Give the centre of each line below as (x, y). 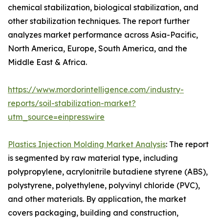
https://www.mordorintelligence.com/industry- (96, 90)
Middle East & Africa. (47, 62)
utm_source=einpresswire (56, 117)
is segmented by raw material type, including (93, 158)
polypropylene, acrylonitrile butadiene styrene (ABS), (108, 172)
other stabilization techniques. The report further (99, 21)
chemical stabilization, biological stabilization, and (103, 8)
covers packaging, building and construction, (93, 213)
